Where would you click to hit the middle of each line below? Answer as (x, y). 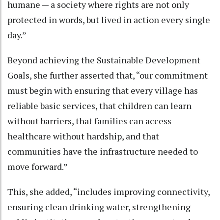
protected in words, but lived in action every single (109, 19)
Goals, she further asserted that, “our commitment (108, 75)
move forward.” (38, 166)
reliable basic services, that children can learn (99, 105)
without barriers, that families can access (89, 121)
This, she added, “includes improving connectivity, (109, 191)
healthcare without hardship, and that (83, 136)
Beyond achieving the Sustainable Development (104, 60)
